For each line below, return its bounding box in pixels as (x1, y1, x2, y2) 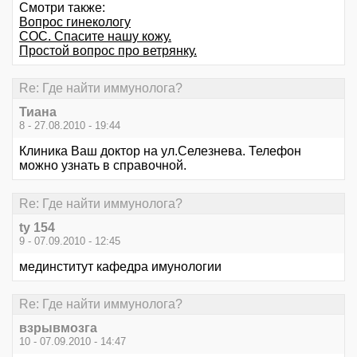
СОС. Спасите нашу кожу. (19, 29, 171, 43)
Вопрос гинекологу (19, 15, 131, 29)
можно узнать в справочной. (19, 159, 186, 173)
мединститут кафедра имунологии (19, 259, 222, 273)
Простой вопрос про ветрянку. (19, 44, 197, 57)
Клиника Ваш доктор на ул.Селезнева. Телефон (19, 144, 301, 159)
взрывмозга (19, 321, 97, 335)
